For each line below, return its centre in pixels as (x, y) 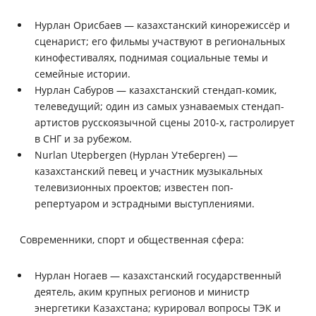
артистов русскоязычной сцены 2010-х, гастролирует (165, 122)
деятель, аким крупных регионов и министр (142, 291)
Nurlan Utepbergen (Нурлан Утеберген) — (136, 154)
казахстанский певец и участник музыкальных (148, 171)
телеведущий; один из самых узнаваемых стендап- (159, 106)
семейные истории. (83, 73)
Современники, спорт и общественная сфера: (132, 239)
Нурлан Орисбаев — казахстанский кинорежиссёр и (162, 25)
